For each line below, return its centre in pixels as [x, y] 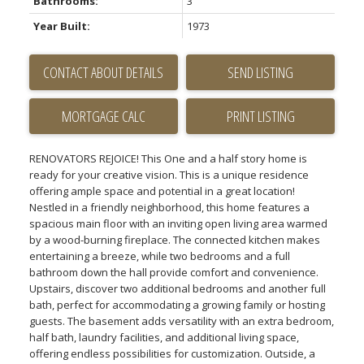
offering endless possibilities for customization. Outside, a [172, 354]
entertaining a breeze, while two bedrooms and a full [159, 256]
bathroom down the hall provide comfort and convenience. [173, 273]
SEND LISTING [261, 73]
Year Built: [61, 26]
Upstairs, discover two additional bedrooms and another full [177, 289]
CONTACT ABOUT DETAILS [104, 73]
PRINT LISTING [260, 117]
